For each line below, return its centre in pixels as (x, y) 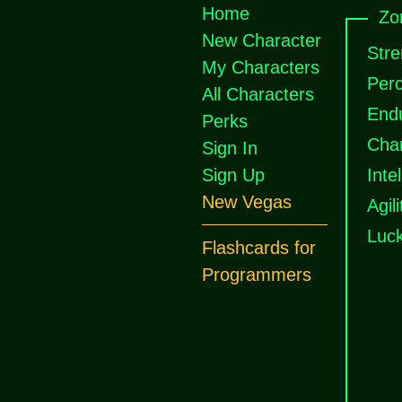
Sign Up (233, 175)
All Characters (258, 94)
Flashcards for (259, 248)
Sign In (230, 148)
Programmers (257, 275)
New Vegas (247, 202)
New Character (262, 40)
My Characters (261, 67)
